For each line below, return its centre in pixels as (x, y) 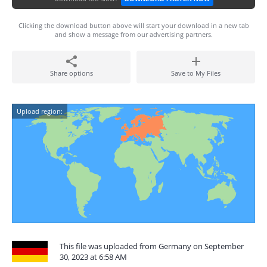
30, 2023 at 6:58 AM (93, 257)
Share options (71, 73)
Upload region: (40, 111)
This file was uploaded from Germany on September (152, 246)
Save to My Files (196, 73)
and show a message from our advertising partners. (133, 34)
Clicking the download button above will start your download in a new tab (133, 25)
